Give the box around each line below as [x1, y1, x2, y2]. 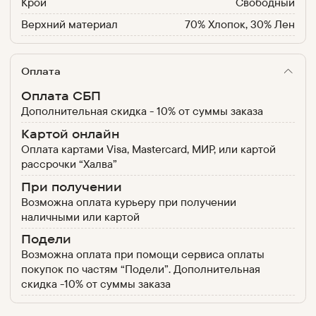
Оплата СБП [20, 88, 101, 104]
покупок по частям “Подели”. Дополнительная [20, 262, 260, 276]
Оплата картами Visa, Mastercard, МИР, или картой [20, 141, 276, 156]
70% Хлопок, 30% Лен [185, 17, 296, 32]
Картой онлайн [20, 126, 119, 141]
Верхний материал [20, 17, 118, 32]
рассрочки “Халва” [20, 156, 117, 171]
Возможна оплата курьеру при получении [20, 194, 236, 209]
